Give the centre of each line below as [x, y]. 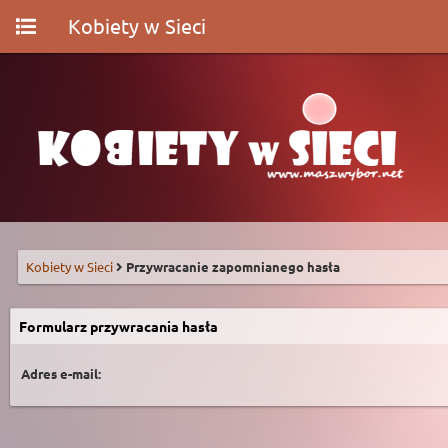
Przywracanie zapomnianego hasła [233, 266]
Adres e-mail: [61, 373]
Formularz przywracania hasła [118, 326]
